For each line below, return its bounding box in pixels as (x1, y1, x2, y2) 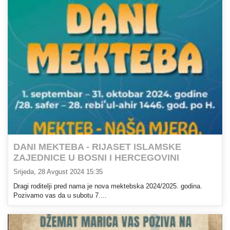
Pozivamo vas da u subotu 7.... (13, 191, 107, 199)
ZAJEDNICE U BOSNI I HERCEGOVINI (13, 152, 179, 163)
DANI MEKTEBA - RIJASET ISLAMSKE (13, 142, 181, 152)
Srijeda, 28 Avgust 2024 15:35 (13, 168, 103, 176)
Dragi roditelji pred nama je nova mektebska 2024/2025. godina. (13, 182, 202, 190)
